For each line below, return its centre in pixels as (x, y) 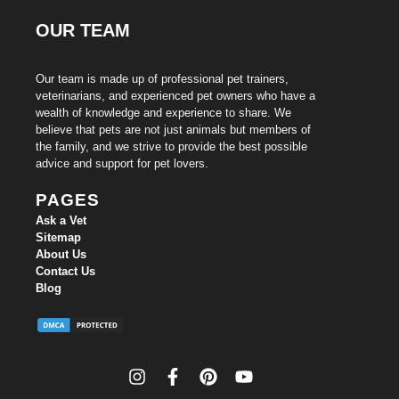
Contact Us (65, 272)
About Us (61, 255)
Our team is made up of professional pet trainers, (162, 78)
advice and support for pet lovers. (122, 163)
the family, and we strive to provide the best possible (171, 146)
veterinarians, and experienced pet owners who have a (175, 95)
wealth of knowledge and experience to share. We (163, 112)
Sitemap (58, 238)
